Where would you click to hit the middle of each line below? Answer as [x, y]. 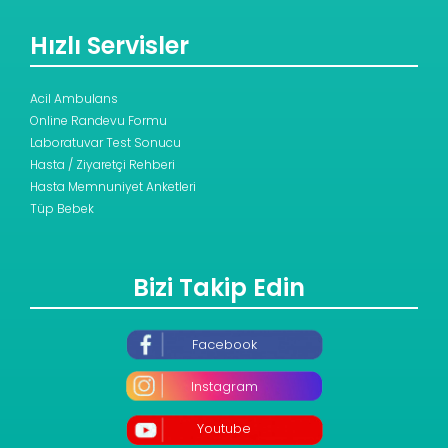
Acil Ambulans [74, 99]
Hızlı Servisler [109, 46]
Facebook [224, 345]
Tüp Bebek [62, 209]
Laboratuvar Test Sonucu [105, 143]
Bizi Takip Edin [219, 288]
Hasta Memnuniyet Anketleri [113, 187]
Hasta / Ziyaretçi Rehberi [102, 165]
